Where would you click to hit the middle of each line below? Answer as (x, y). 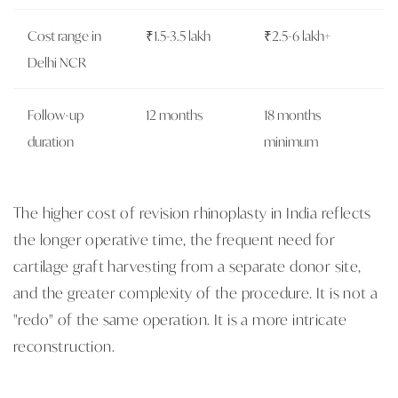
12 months (174, 114)
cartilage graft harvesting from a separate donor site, (187, 265)
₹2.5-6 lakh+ (298, 35)
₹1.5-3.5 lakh (178, 35)
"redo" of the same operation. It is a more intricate (180, 318)
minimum (291, 141)
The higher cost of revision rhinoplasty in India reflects (192, 212)
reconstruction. (64, 345)
